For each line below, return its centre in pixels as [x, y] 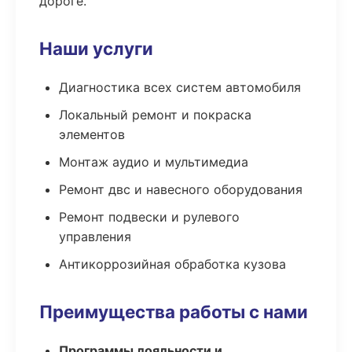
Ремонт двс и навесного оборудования [181, 189]
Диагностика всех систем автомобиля [180, 87]
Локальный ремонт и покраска [155, 115]
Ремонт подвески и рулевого [149, 217]
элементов [92, 134]
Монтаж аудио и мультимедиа [154, 162]
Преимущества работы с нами [174, 312]
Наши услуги [96, 48]
